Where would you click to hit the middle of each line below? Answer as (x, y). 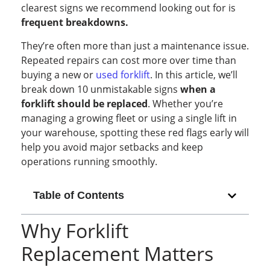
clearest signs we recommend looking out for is (128, 8)
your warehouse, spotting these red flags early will (135, 132)
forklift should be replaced (84, 103)
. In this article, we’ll (194, 74)
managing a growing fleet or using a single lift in (129, 118)
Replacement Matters (117, 254)
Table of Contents (79, 196)
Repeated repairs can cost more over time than (129, 60)
